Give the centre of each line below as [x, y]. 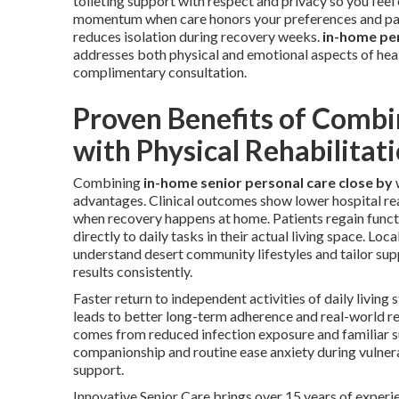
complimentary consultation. [160, 71]
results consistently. [133, 271]
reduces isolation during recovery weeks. [198, 36]
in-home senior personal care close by [268, 182]
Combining [108, 182]
